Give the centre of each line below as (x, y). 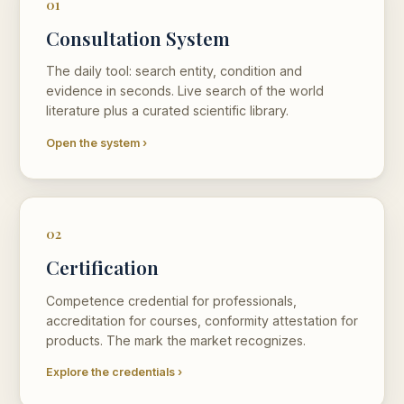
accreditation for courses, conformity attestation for (202, 320)
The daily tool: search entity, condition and (174, 71)
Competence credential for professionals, (171, 300)
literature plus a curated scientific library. (167, 111)
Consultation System (138, 37)
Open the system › (96, 142)
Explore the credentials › (114, 372)
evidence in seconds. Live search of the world (184, 91)
